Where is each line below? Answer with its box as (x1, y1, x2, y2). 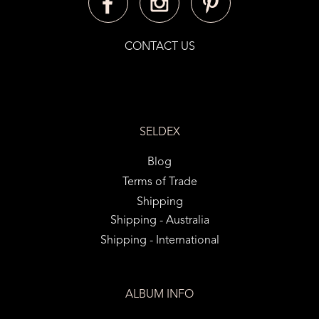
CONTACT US (124, 41, 195, 53)
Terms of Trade (122, 177, 197, 189)
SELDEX (139, 127, 180, 139)
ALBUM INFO (125, 289, 194, 301)
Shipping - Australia (110, 215, 209, 227)
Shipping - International (100, 235, 219, 247)
